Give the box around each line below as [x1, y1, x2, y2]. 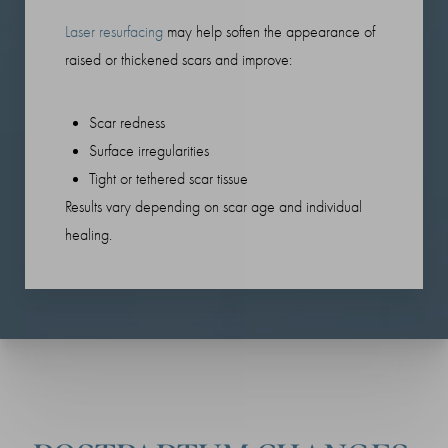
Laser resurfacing [65, 22, 163, 41]
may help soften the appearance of [163, 22, 375, 41]
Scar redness [89, 113, 165, 132]
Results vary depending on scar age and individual [65, 197, 362, 216]
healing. [65, 225, 112, 244]
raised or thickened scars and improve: [65, 50, 292, 69]
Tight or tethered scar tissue [89, 169, 248, 188]
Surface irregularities [89, 141, 209, 160]
